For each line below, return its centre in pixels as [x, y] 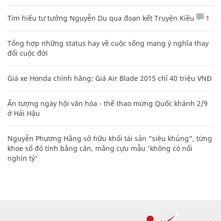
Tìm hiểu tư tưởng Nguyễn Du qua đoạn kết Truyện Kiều [101, 18]
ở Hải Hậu [24, 113]
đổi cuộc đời [28, 53]
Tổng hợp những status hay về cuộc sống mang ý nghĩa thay [108, 43]
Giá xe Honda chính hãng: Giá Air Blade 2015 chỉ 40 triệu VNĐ [110, 78]
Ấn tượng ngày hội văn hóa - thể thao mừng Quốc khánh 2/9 [108, 103]
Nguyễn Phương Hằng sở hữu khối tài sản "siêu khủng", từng [110, 138]
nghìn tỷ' [22, 158]
